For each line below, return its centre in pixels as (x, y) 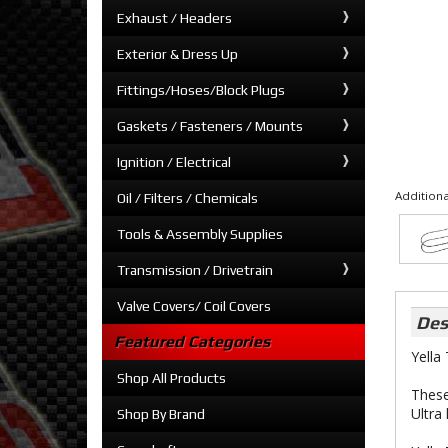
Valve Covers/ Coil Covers (194, 306)
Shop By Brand (161, 414)
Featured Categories (192, 341)
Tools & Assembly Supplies (200, 234)
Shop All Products (171, 378)
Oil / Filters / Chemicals (187, 198)
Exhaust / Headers (174, 18)
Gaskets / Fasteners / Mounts (210, 126)
